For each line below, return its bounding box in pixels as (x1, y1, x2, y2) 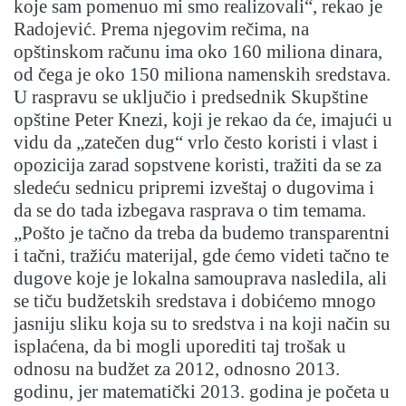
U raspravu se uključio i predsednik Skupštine (14, 86, 368, 109)
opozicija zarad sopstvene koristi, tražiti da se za (14, 154, 382, 177)
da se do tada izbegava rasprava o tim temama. (14, 199, 366, 222)
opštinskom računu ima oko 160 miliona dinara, (14, 41, 382, 63)
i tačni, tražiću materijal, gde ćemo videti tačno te (14, 245, 389, 267)
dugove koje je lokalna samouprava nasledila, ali (14, 267, 387, 290)
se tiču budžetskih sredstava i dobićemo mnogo (14, 290, 376, 313)
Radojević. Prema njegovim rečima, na (14, 18, 309, 41)
